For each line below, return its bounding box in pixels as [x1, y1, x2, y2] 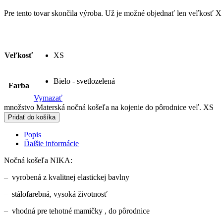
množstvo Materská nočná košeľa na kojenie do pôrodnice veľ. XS [4, 103, 214, 111]
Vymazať [34, 93, 62, 102]
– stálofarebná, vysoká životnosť [4, 189, 108, 198]
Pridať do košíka [8, 113, 55, 121]
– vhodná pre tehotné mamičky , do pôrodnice [4, 206, 150, 215]
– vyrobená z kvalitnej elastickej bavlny [4, 172, 129, 181]
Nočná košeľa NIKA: [4, 156, 72, 165]
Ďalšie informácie [24, 139, 79, 148]
